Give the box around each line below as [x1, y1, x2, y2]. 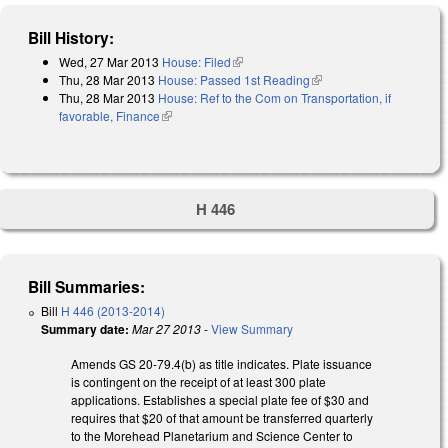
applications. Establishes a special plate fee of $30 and [71, 390, 369, 408]
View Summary [211, 320, 293, 338]
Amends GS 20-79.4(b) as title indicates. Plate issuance [71, 354, 372, 372]
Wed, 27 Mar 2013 [59, 52, 159, 70]
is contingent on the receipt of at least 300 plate [71, 372, 326, 390]
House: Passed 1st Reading [158, 70, 310, 88]
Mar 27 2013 [132, 320, 201, 338]
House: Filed [162, 52, 231, 70]
